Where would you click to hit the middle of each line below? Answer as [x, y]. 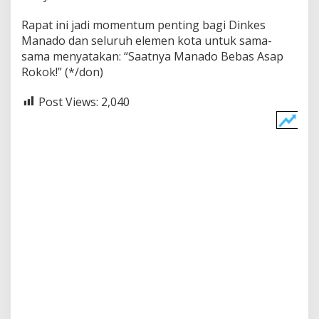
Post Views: [68, 101]
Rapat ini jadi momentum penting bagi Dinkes [143, 25]
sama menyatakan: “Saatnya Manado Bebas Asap [152, 56]
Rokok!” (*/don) [62, 72]
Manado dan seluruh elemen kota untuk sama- [147, 40]
